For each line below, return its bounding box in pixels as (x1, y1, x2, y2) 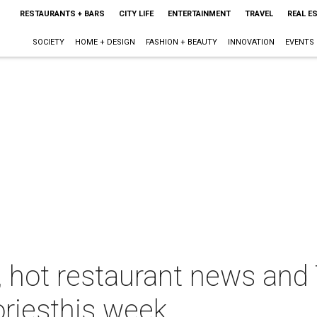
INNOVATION (227, 38, 275, 47)
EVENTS (284, 38, 314, 47)
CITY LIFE (118, 9, 154, 18)
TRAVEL (244, 9, 273, 18)
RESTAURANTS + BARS (19, 9, 105, 18)
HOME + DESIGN (74, 38, 135, 47)
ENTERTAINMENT (167, 9, 231, 18)
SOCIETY (32, 38, 64, 47)
